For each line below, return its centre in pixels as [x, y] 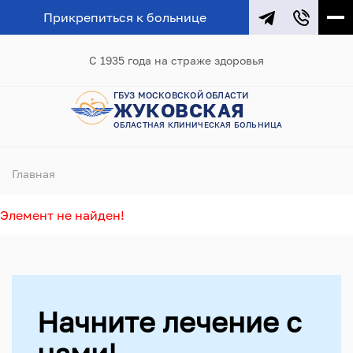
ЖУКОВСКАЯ [179, 110]
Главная [33, 174]
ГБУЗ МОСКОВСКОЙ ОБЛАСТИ [181, 95]
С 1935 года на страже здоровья [176, 60]
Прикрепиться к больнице [124, 17]
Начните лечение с [169, 322]
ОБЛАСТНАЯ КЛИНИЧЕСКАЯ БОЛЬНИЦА [198, 124]
